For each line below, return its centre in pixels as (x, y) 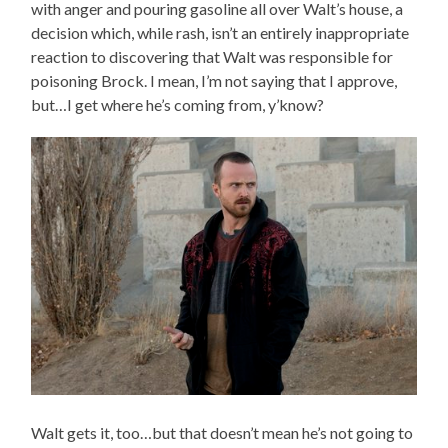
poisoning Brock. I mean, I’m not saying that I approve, (214, 81)
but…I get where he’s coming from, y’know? (178, 105)
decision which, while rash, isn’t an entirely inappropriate (220, 33)
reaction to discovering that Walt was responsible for (212, 57)
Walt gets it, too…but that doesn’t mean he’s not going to (222, 433)
